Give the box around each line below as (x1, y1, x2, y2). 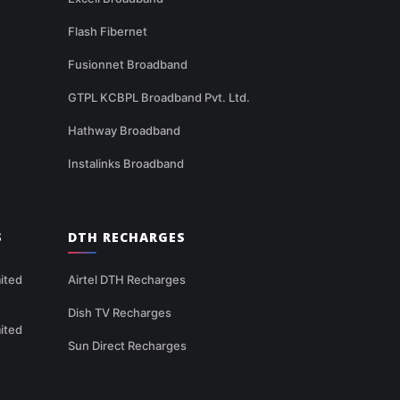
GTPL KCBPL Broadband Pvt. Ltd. (68, 89, 250, 104)
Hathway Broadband (68, 122, 180, 137)
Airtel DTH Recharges (68, 271, 186, 287)
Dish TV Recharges (68, 304, 171, 320)
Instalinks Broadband (68, 155, 184, 171)
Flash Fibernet (68, 23, 147, 38)
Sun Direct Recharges (68, 337, 187, 353)
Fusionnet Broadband (68, 56, 187, 71)
